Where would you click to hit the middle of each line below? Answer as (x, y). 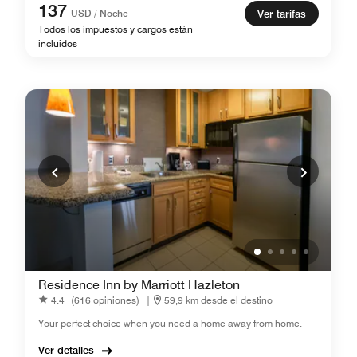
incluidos (58, 43)
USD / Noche (100, 13)
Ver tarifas (282, 14)
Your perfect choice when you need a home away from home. (170, 323)
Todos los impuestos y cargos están (116, 29)
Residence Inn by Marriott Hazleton (139, 285)
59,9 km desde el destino (218, 300)
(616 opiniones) (105, 300)
